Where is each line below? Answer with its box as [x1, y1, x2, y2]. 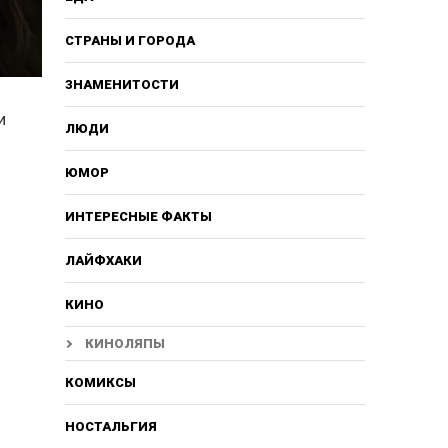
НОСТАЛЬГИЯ [64, 418, 157, 434]
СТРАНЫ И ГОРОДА [64, 32, 195, 48]
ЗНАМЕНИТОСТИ [64, 76, 179, 92]
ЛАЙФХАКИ [64, 252, 142, 268]
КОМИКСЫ [64, 374, 136, 390]
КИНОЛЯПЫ [84, 335, 165, 351]
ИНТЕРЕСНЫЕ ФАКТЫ [64, 208, 212, 224]
